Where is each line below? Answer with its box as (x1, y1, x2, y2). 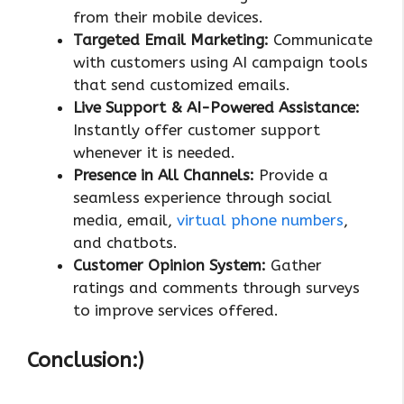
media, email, (73, 211, 177, 230)
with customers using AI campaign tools (73, 53, 368, 72)
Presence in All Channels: (73, 166, 254, 185)
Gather (271, 256, 322, 275)
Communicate (273, 31, 372, 50)
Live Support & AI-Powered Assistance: (73, 98, 360, 117)
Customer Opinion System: (73, 256, 271, 275)
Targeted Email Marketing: (73, 31, 273, 50)
